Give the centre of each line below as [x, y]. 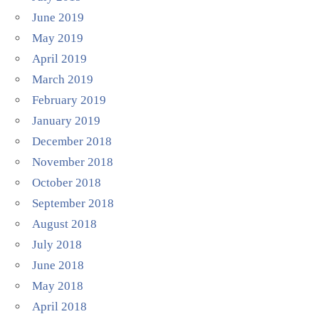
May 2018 [58, 286]
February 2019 [69, 100]
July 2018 [57, 245]
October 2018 [67, 183]
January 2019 [67, 121]
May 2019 [58, 38]
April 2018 [60, 307]
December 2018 [72, 141]
